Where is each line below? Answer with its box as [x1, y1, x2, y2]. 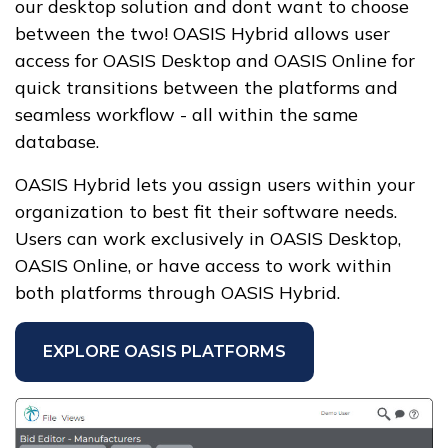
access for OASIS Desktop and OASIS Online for [15, 48, 415, 72]
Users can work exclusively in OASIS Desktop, [15, 226, 401, 250]
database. [15, 129, 99, 153]
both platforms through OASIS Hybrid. [15, 280, 340, 304]
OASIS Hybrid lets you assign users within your [15, 172, 415, 196]
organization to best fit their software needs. [15, 199, 397, 223]
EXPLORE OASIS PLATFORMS [43, 341, 286, 361]
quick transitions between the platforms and [15, 75, 398, 99]
